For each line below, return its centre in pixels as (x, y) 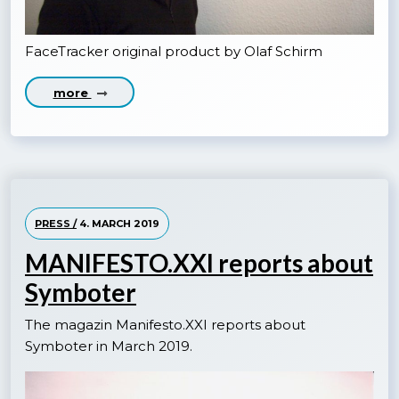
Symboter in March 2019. (109, 346)
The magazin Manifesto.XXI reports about (165, 325)
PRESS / (56, 224)
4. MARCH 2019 (118, 224)
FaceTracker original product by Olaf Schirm (174, 51)
